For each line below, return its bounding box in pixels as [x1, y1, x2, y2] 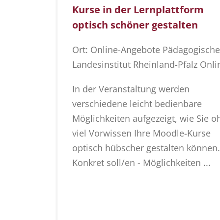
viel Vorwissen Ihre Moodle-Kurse [72, 127, 211, 139]
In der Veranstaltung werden [72, 83, 190, 95]
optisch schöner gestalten [72, 18, 198, 32]
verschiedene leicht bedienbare [72, 98, 202, 110]
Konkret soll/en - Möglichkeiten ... [72, 157, 211, 169]
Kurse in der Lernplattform [72, 3, 204, 17]
